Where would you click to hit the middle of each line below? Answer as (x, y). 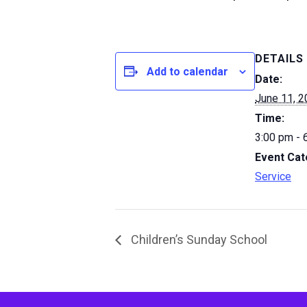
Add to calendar (187, 71)
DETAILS (279, 59)
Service (273, 176)
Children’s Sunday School (198, 239)
